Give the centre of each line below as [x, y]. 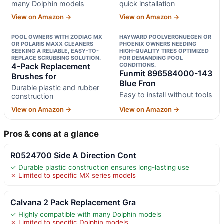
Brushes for [34, 76]
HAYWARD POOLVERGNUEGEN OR [165, 37]
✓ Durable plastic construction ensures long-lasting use [100, 167]
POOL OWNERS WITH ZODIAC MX [57, 37]
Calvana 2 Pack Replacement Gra [73, 202]
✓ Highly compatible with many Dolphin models [86, 214]
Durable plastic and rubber [55, 87]
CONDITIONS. [137, 65]
